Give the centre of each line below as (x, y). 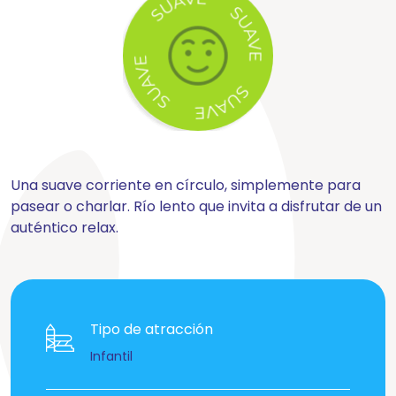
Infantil (111, 356)
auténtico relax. (65, 228)
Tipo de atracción (152, 329)
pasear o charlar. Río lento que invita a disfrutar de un (196, 206)
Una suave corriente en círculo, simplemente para (186, 185)
